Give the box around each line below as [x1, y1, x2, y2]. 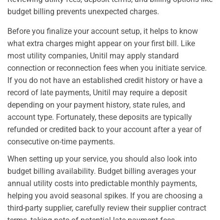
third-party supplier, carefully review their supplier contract [7, 203, 206, 213]
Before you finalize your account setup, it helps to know [7, 27, 198, 36]
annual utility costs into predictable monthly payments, [7, 179, 197, 189]
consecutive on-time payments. [7, 137, 115, 147]
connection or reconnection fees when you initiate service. [7, 63, 207, 73]
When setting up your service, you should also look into [7, 154, 197, 164]
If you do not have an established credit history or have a [7, 76, 203, 85]
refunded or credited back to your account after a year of [7, 125, 202, 135]
